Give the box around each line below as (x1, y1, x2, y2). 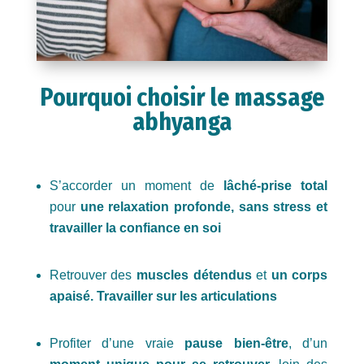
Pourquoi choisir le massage (39, 82, 324, 112)
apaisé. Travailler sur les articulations (49, 288, 277, 303)
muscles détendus (136, 267, 252, 282)
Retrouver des (49, 267, 136, 282)
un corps (271, 267, 328, 282)
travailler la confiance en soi (49, 220, 221, 235)
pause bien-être (184, 336, 288, 350)
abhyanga (132, 106, 232, 136)
